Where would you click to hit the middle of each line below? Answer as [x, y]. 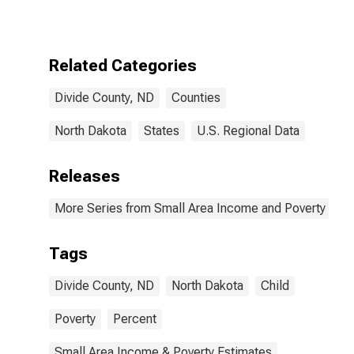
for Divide [204, 10]
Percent [135, 319]
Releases [85, 176]
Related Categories [123, 66]
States [162, 131]
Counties [196, 98]
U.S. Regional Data [248, 131]
